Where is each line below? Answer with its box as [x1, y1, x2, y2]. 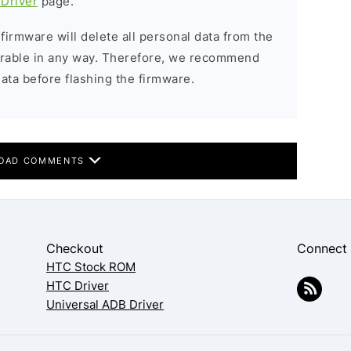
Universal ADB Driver [46, 297, 165, 312]
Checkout [46, 241, 104, 256]
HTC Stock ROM [46, 259, 136, 274]
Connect [297, 241, 348, 256]
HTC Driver [46, 278, 110, 293]
